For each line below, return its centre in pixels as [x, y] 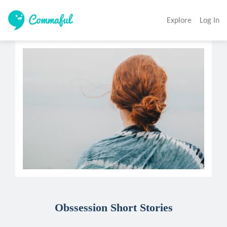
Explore [179, 20]
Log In [210, 20]
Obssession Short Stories [113, 207]
